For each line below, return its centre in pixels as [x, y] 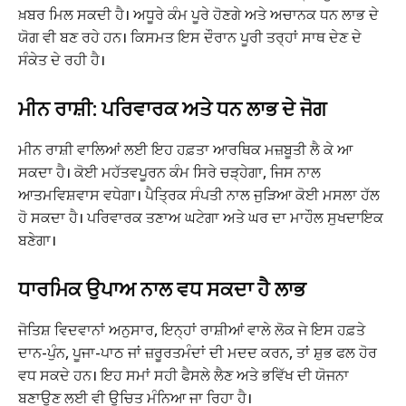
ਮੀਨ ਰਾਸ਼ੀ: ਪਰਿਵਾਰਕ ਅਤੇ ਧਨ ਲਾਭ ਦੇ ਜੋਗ [172, 110]
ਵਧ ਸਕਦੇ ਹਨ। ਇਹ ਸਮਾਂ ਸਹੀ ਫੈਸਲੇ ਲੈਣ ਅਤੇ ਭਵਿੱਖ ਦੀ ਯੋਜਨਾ [184, 376]
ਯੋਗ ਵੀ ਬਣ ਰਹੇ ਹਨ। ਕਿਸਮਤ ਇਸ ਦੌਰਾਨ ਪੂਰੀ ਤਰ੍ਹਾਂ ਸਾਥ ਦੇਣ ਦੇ [190, 38]
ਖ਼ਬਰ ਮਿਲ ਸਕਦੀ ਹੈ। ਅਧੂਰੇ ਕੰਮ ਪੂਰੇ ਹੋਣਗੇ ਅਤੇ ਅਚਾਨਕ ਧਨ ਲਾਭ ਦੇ [198, 15]
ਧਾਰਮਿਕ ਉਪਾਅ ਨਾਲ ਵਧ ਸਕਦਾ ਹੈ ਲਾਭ [162, 290]
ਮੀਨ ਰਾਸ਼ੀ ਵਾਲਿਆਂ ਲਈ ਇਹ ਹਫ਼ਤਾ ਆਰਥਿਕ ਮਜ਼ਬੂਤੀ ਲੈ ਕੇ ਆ [185, 150]
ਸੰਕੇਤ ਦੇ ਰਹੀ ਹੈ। [62, 60]
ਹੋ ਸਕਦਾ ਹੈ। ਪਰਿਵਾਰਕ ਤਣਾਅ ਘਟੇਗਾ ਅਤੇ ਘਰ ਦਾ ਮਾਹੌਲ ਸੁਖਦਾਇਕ [201, 218]
